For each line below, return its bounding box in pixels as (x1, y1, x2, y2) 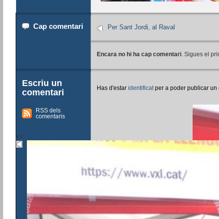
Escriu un (22, 78, 62, 88)
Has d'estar (96, 84, 128, 91)
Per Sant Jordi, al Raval (107, 23, 175, 31)
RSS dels (35, 107, 61, 114)
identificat (128, 84, 155, 91)
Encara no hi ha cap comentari (96, 50, 181, 58)
